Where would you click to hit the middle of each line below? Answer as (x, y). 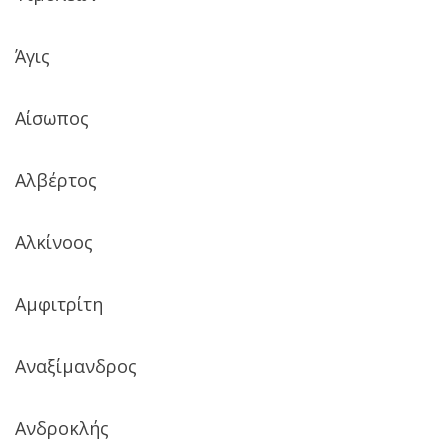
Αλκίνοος (54, 241)
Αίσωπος (52, 117)
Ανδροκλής (62, 427)
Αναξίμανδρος (76, 365)
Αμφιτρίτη (59, 303)
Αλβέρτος (56, 179)
